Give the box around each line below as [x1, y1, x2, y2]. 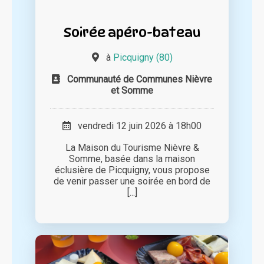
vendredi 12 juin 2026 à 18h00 [71, 120, 202, 132]
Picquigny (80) [113, 52, 173, 64]
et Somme [111, 85, 153, 97]
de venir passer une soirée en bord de [54, 176, 210, 187]
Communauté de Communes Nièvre [67, 74, 212, 85]
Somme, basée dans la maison [69, 153, 195, 165]
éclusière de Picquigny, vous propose [54, 164, 210, 176]
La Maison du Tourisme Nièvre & [65, 142, 199, 154]
